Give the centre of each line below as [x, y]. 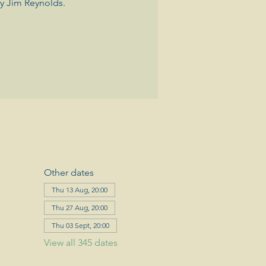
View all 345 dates [80, 243]
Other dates [69, 172]
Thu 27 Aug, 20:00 [79, 208]
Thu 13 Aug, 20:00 [79, 190]
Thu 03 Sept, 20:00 [80, 225]
